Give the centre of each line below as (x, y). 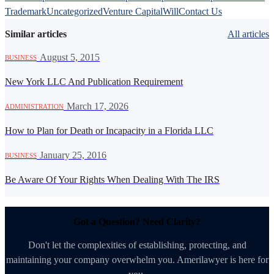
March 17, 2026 (98, 106)
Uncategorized (75, 12)
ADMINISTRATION (34, 106)
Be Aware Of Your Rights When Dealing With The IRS (112, 179)
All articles (248, 34)
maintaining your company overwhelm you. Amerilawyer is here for (137, 259)
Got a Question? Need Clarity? (137, 222)
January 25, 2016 (73, 155)
